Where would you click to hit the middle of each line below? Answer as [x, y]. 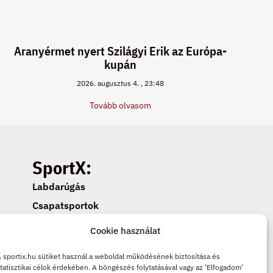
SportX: [62, 167]
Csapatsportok [65, 205]
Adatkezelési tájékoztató [88, 262]
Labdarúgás [58, 186]
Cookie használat [126, 231]
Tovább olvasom [120, 105]
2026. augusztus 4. [108, 83]
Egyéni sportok [66, 224]
